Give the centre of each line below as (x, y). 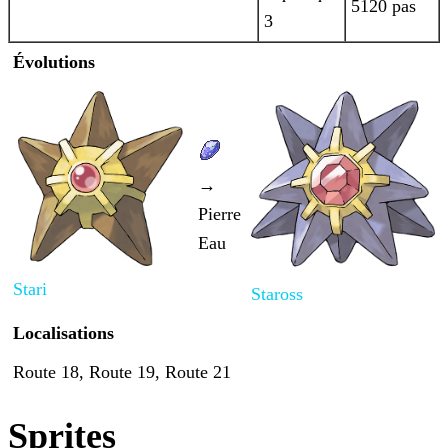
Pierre (219, 214)
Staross (277, 294)
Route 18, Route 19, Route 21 (122, 372)
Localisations (63, 333)
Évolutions (54, 62)
